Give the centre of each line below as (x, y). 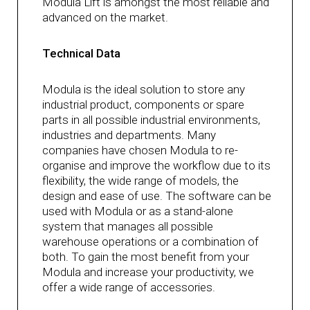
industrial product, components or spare (143, 105)
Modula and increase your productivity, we (148, 272)
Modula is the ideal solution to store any (143, 90)
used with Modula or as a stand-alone (137, 211)
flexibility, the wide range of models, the (140, 181)
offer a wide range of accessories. (128, 288)
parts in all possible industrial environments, (151, 120)
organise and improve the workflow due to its (156, 166)
